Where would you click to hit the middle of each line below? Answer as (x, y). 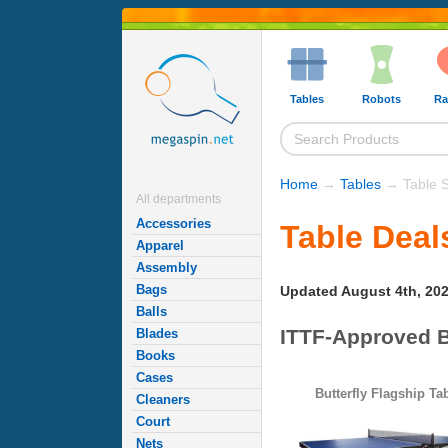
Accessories (173, 223)
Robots (381, 99)
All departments (178, 199)
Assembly (166, 267)
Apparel (160, 245)
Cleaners (163, 399)
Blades (157, 333)
